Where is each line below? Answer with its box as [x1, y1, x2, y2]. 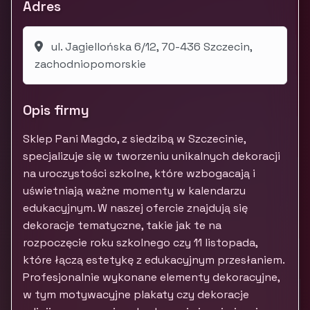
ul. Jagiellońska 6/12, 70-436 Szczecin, [48, 39, 253, 54]
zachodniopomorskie [35, 57, 146, 71]
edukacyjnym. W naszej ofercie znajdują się [23, 201, 248, 215]
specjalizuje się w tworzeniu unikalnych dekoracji [23, 149, 280, 163]
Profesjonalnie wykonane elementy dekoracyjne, [23, 270, 280, 284]
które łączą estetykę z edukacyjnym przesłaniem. [23, 253, 284, 267]
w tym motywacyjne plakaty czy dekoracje [23, 287, 249, 302]
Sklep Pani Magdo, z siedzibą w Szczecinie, [23, 131, 246, 146]
